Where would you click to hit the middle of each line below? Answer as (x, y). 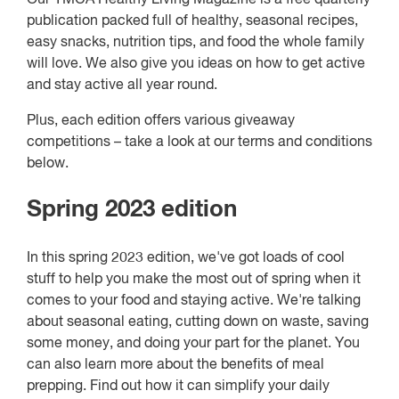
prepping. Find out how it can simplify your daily (178, 386)
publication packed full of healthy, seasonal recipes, (192, 21)
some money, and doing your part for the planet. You (193, 343)
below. (48, 163)
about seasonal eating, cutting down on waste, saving (198, 322)
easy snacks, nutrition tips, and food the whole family (195, 42)
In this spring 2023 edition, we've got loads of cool (186, 258)
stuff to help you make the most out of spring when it (194, 279)
